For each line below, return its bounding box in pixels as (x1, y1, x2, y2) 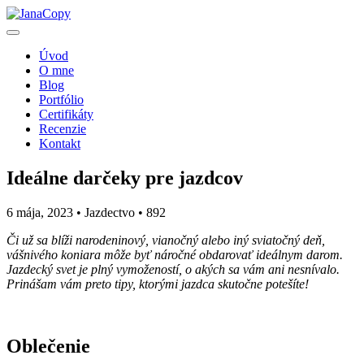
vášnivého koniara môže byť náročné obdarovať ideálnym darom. (6, 247, 343, 262)
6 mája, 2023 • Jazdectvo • (6, 205, 146, 219)
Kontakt (39, 136, 80, 150)
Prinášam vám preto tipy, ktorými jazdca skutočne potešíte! (6, 276, 309, 291)
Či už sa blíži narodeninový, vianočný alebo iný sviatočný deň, (6, 232, 325, 247)
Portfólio (39, 93, 84, 106)
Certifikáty (39, 107, 93, 121)
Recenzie (39, 122, 86, 136)
